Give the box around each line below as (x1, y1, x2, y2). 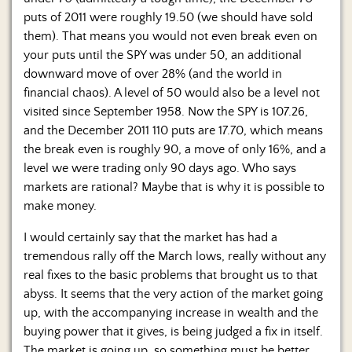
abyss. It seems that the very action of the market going (24, 286, 323, 301)
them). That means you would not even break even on (24, 28, 317, 43)
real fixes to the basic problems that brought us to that (24, 267, 317, 282)
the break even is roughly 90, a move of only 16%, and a (24, 141, 326, 156)
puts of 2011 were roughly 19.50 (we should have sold (24, 9, 313, 24)
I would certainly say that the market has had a (24, 229, 277, 244)
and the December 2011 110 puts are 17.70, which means (24, 123, 323, 137)
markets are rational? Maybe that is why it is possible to (24, 179, 324, 194)
